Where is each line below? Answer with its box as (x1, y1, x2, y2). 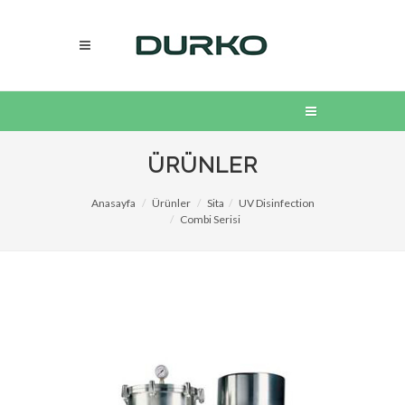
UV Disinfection (238, 196, 315, 210)
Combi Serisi (179, 212, 240, 226)
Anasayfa (90, 196, 136, 210)
